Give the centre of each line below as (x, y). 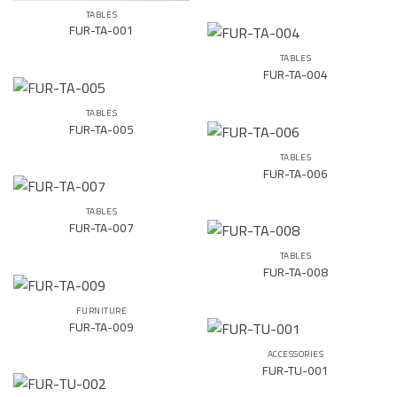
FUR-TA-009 (101, 327)
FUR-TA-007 (101, 227)
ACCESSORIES (296, 354)
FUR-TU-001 (296, 370)
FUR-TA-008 (296, 272)
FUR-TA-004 (296, 74)
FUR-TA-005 (101, 129)
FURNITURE (101, 311)
